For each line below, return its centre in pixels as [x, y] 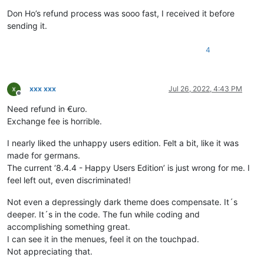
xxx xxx [43, 89]
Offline [29, 97]
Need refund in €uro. [47, 109]
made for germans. [44, 156]
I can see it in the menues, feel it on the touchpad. [103, 239]
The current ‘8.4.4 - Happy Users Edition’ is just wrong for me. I [128, 168]
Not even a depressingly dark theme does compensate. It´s [122, 202]
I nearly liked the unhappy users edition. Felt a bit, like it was [123, 143]
